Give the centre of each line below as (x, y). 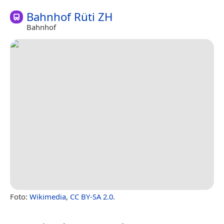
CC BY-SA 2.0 (91, 196)
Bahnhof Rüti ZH (69, 16)
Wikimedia (48, 196)
